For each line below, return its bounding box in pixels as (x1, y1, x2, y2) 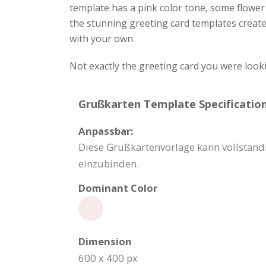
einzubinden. (78, 157, 139, 170)
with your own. (69, 32, 135, 45)
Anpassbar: (78, 124, 134, 138)
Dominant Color (78, 181, 157, 195)
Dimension (78, 235, 132, 248)
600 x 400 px (78, 251, 138, 265)
